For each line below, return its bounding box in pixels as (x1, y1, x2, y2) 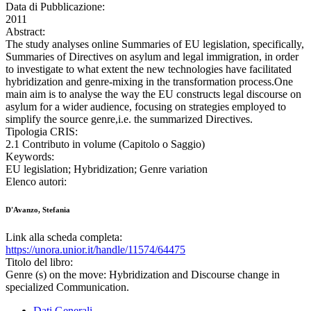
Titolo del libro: (6, 256, 73, 269)
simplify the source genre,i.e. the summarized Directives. (6, 113, 253, 126)
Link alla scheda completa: (6, 231, 122, 244)
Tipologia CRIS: (6, 126, 78, 138)
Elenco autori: (6, 176, 67, 188)
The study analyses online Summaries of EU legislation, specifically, (6, 38, 304, 51)
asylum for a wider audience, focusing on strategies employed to (6, 101, 286, 113)
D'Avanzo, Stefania (6, 205, 70, 215)
